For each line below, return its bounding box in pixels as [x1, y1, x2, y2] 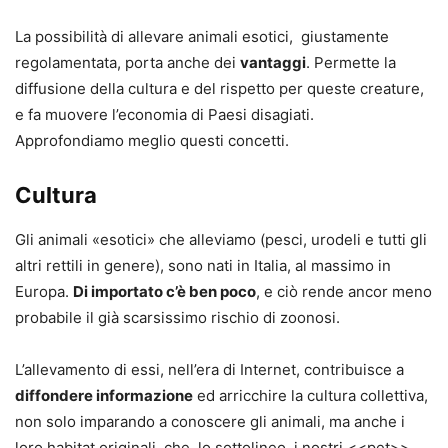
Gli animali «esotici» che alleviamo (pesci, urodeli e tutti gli [15, 229, 427, 249]
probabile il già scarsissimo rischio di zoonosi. [15, 307, 340, 327]
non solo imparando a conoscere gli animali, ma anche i [15, 411, 405, 431]
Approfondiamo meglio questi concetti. [15, 130, 289, 150]
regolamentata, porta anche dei [15, 52, 240, 72]
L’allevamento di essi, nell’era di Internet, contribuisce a [15, 359, 404, 379]
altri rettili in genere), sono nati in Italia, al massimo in [15, 255, 391, 275]
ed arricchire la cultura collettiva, [193, 385, 428, 405]
